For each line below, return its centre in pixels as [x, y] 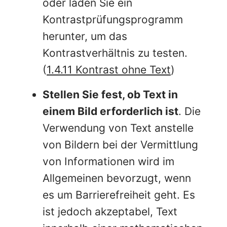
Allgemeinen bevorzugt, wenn [117, 178]
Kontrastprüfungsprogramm [113, 19]
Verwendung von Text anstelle [118, 128]
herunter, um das [85, 36]
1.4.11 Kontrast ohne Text [109, 69]
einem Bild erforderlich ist [110, 111]
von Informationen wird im [108, 162]
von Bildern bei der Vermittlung [120, 145]
